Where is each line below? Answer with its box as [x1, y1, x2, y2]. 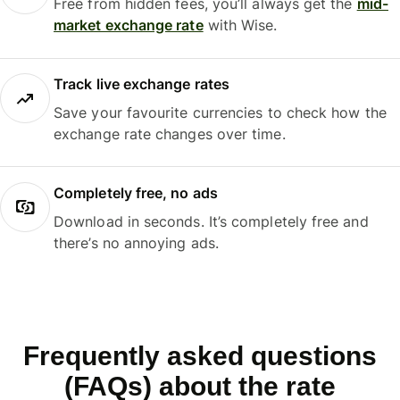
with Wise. [203, 16, 278, 35]
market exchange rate [54, 16, 204, 35]
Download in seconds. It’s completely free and [54, 212, 369, 230]
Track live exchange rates [54, 75, 230, 94]
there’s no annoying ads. [54, 233, 219, 252]
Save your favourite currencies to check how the [54, 104, 387, 122]
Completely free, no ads [54, 183, 218, 202]
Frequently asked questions [23, 340, 377, 371]
